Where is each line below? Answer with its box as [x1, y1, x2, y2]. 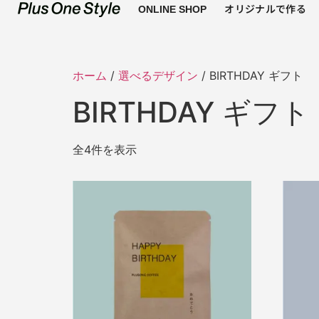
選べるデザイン [118, 68, 198, 83]
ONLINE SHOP [138, 4, 207, 15]
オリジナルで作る [224, 1, 307, 16]
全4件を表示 [73, 142, 137, 157]
